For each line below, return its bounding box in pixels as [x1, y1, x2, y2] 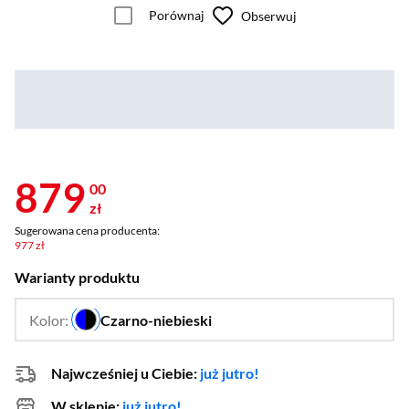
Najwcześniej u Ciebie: [51, 364, 200, 383]
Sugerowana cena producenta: [15, 224, 160, 238]
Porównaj [149, 7, 204, 24]
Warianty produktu [15, 268, 140, 287]
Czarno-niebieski [100, 310, 212, 329]
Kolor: [29, 310, 71, 329]
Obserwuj [241, 7, 297, 24]
